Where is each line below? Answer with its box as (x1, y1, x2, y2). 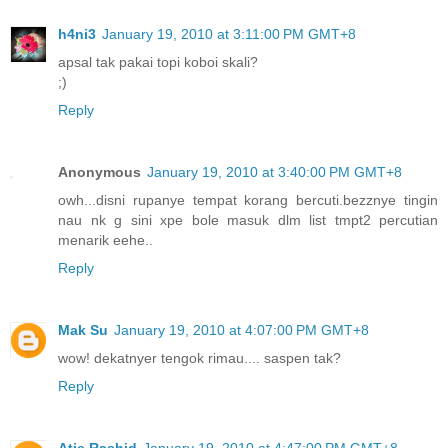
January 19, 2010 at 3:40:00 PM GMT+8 (147, 163, 402, 180)
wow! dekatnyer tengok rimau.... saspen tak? (58, 349, 341, 366)
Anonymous (58, 163, 141, 180)
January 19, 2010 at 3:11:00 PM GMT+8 (102, 25, 356, 42)
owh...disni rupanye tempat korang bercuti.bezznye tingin (58, 191, 438, 208)
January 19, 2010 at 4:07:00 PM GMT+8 (114, 321, 369, 338)
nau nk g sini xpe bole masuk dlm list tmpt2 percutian (58, 211, 438, 228)
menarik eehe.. (58, 231, 153, 248)
